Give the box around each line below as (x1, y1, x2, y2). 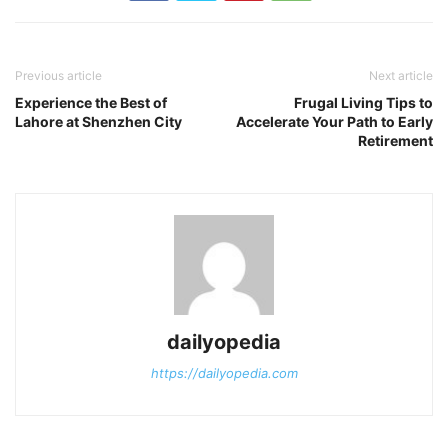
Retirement (358, 132, 433, 150)
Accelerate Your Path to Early (236, 113, 433, 131)
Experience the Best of (15, 94, 167, 112)
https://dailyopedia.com (150, 365, 298, 382)
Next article (369, 68, 433, 84)
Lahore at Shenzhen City (15, 113, 182, 131)
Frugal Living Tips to (294, 94, 433, 112)
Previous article (15, 68, 102, 84)
